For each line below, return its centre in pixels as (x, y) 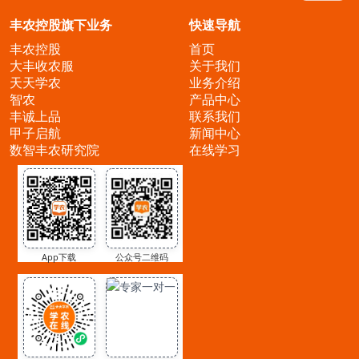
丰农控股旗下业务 (61, 25)
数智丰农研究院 (54, 150)
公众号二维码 (141, 257)
